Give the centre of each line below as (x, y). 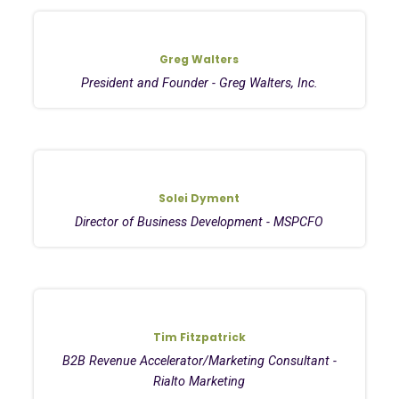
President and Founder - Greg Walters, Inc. (199, 83)
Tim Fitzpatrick (199, 337)
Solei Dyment (199, 198)
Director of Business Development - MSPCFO (199, 222)
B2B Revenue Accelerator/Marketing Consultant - (199, 361)
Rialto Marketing (199, 381)
